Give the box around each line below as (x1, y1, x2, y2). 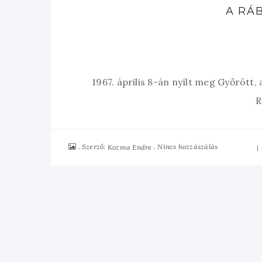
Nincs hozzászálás (157, 142, 218, 151)
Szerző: (82, 142, 108, 151)
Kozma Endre (107, 142, 152, 151)
